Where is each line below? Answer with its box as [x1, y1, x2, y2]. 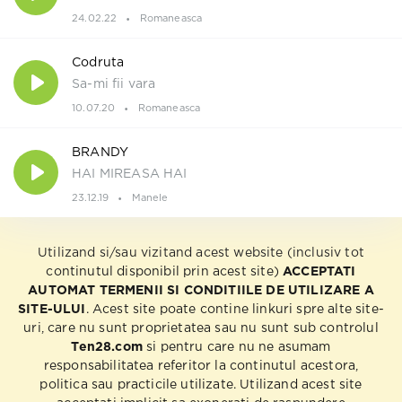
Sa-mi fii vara [72, 78, 156, 90]
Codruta [72, 57, 125, 68]
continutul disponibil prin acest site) [46, 266, 284, 277]
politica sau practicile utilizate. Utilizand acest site [39, 379, 363, 390]
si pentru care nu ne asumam [142, 341, 331, 353]
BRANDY [72, 146, 129, 158]
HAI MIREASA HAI [72, 168, 188, 179]
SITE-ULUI [18, 303, 86, 315]
